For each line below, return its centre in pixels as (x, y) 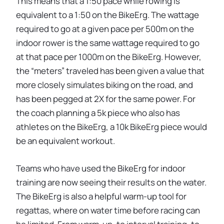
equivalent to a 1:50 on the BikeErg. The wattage (107, 14)
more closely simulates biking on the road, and (104, 84)
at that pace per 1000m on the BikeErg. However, (109, 56)
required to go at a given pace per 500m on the (105, 28)
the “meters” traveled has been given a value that (110, 70)
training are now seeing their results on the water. (111, 182)
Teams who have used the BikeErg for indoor (101, 168)
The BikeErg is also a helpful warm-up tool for (101, 196)
